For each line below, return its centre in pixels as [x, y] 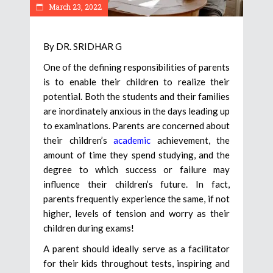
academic [132, 140]
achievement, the [190, 140]
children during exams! [89, 228]
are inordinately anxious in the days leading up [136, 111]
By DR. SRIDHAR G [83, 46]
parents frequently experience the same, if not [136, 198]
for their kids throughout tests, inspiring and [136, 263]
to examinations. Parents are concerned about [136, 125]
